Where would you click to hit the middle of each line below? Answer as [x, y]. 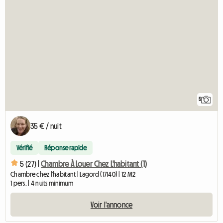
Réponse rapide [66, 148]
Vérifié [25, 148]
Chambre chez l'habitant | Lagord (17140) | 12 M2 [73, 174]
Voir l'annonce [111, 205]
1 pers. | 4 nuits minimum [42, 183]
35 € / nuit [46, 126]
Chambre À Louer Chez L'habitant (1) [94, 164]
